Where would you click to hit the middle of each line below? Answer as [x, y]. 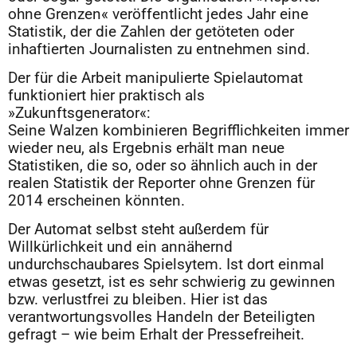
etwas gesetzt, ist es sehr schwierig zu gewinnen [172, 282]
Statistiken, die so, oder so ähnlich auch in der [163, 165]
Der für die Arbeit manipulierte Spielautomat [155, 78]
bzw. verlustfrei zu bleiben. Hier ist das [138, 299]
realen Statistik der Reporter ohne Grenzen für [161, 183]
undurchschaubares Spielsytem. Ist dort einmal [166, 264]
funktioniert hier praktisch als [106, 95]
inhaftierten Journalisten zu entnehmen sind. [159, 49]
